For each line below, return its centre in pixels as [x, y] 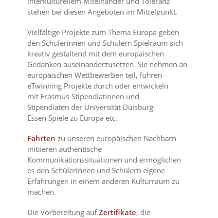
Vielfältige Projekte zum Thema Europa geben [103, 32]
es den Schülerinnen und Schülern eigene [96, 171]
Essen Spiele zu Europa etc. [73, 118]
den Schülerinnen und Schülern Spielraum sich [105, 43]
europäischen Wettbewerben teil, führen [95, 75]
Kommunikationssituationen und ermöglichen [104, 160]
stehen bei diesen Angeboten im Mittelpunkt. [103, 12]
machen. [42, 192]
